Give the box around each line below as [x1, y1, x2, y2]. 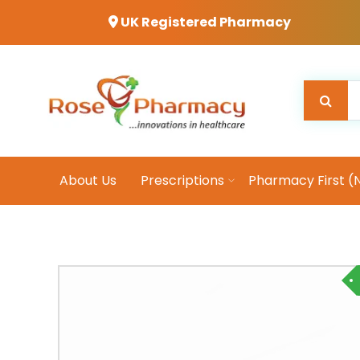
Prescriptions [141, 170, 224, 190]
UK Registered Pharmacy [117, 13, 291, 31]
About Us [59, 170, 117, 190]
